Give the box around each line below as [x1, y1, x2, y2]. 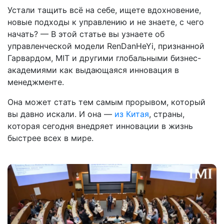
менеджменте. [7, 76, 66, 87]
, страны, [149, 108, 184, 119]
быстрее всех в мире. [7, 132, 93, 143]
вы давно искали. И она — [7, 108, 114, 119]
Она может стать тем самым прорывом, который [7, 96, 205, 107]
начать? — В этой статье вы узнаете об [7, 28, 164, 39]
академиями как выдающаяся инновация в [7, 64, 179, 75]
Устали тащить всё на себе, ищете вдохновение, [7, 4, 201, 15]
